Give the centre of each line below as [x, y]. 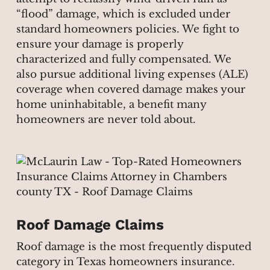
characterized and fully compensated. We [124, 60]
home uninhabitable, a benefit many [111, 105]
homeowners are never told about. [106, 120]
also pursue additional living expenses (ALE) [132, 75]
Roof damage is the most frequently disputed [133, 246]
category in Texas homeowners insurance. [125, 262]
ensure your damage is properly [99, 45]
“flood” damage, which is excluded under [123, 14]
